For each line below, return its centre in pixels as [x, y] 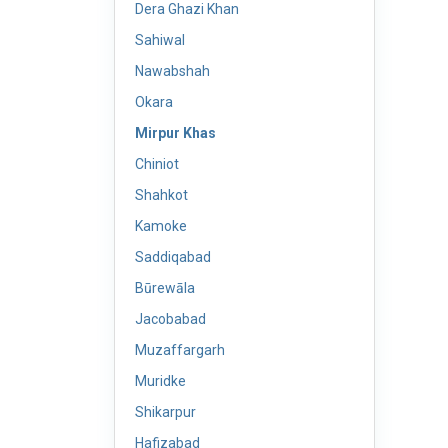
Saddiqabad [173, 257]
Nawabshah [172, 71]
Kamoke [161, 226]
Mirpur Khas [175, 133]
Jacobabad [170, 319]
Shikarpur [165, 412]
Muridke [160, 381]
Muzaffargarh [180, 350]
